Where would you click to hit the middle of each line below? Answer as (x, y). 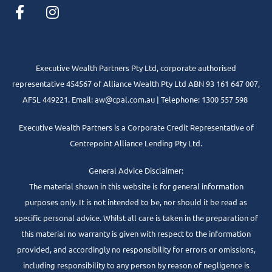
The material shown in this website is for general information (136, 186)
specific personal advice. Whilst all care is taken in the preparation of (136, 218)
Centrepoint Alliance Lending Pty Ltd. (136, 143)
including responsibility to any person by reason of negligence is (136, 265)
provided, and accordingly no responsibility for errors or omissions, (136, 250)
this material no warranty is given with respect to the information (136, 234)
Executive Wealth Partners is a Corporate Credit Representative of (136, 127)
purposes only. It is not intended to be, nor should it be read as (136, 202)
